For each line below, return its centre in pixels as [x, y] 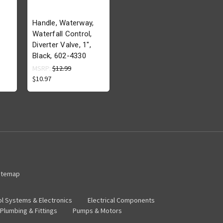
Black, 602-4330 [59, 56]
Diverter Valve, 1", [62, 45]
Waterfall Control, [62, 34]
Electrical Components [121, 200]
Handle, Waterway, [63, 23]
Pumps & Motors [97, 211]
